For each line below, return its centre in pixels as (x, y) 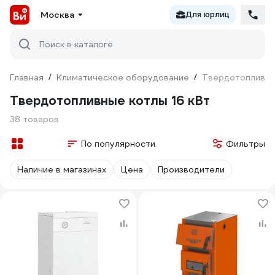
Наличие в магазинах (62, 169)
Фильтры (246, 144)
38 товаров (34, 119)
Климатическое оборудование (123, 77)
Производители (191, 169)
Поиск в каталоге (76, 44)
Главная (27, 77)
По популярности (118, 144)
